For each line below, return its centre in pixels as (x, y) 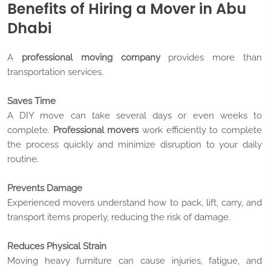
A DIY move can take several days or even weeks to (135, 116)
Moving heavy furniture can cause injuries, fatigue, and (135, 261)
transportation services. (55, 72)
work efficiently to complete (201, 130)
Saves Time (31, 101)
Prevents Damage (45, 188)
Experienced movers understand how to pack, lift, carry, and (135, 203)
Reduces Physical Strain (57, 247)
